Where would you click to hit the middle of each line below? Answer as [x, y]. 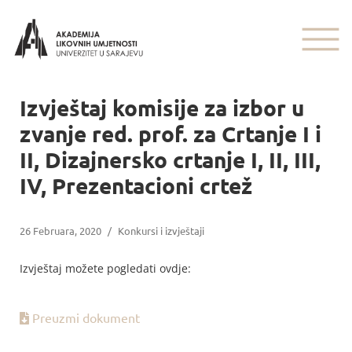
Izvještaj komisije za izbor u [162, 107]
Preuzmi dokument [86, 318]
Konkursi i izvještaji [161, 231]
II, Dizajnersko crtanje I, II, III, [170, 159]
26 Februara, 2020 [60, 231]
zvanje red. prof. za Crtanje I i [170, 133]
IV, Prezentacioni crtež [136, 185]
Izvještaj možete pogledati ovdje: [105, 268]
